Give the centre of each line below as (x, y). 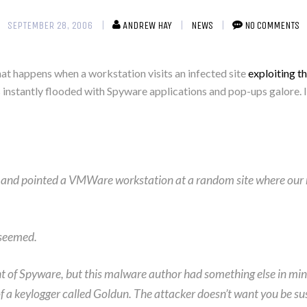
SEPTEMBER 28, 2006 (50, 25)
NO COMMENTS (272, 25)
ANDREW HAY (147, 25)
